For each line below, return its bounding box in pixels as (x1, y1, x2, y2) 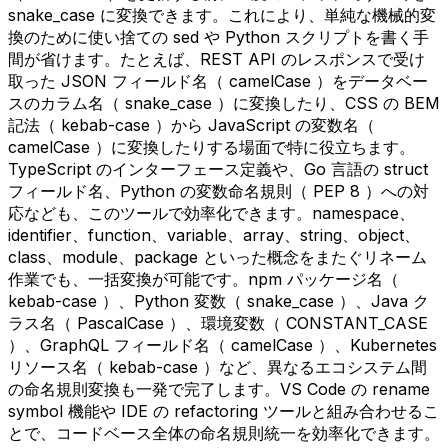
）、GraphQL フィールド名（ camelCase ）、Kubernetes (8, 334, 437, 355)
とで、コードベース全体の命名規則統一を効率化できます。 (8, 422, 440, 443)
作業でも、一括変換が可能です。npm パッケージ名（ (8, 268, 399, 289)
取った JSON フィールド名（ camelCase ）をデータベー (8, 70, 428, 91)
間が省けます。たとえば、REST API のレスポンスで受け (8, 48, 425, 69)
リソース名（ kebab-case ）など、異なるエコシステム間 (8, 356, 427, 377)
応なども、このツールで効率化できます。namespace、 (8, 202, 415, 223)
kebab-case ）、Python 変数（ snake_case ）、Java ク (8, 290, 429, 311)
